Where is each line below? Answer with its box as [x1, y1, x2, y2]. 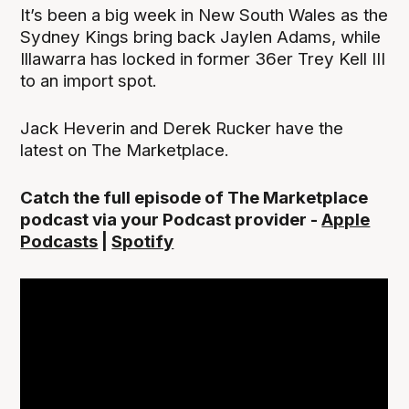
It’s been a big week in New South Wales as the [20, 4, 389, 26]
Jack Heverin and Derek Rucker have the [20, 117, 344, 139]
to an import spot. [20, 69, 158, 91]
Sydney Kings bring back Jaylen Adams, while [20, 26, 382, 47]
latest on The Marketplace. [20, 139, 230, 161]
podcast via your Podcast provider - [20, 209, 322, 231]
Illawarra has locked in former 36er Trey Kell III [20, 47, 386, 69]
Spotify [111, 231, 174, 253]
